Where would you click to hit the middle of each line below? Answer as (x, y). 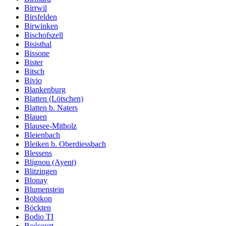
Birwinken (41, 26)
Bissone (37, 53)
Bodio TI (39, 216)
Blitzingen (41, 171)
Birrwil (36, 8)
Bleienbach (42, 135)
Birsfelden (41, 17)
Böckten (38, 207)
